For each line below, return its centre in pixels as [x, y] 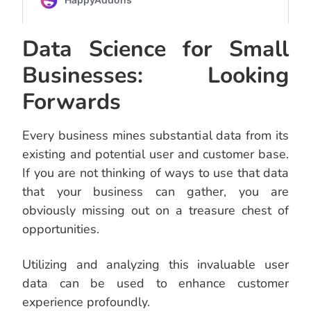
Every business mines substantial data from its [155, 136]
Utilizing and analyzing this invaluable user [155, 265]
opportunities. [61, 229]
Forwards [72, 102]
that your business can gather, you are [155, 192]
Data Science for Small [155, 49]
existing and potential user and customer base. [155, 154]
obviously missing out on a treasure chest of [155, 211]
